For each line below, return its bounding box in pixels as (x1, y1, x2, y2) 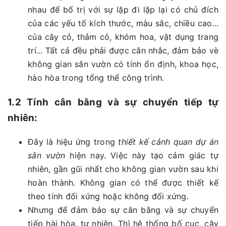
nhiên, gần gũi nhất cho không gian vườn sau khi (28, 163, 218, 174)
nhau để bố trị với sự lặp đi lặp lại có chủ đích (28, 5, 218, 15)
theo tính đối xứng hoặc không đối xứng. (28, 191, 189, 201)
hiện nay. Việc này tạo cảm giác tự (65, 150, 219, 160)
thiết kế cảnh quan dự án (118, 136, 218, 147)
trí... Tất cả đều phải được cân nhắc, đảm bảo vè (28, 45, 218, 56)
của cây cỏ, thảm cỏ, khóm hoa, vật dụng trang (28, 32, 218, 42)
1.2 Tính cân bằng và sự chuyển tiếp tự (8, 96, 218, 108)
